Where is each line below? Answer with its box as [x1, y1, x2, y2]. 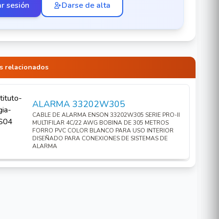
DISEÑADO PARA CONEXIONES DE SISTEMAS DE [32, 134, 168, 142]
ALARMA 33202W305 [32, 98, 125, 110]
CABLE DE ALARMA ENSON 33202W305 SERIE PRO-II [32, 111, 180, 119]
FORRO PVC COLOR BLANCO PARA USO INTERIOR [32, 127, 174, 134]
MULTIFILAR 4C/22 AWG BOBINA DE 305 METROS [32, 119, 169, 127]
